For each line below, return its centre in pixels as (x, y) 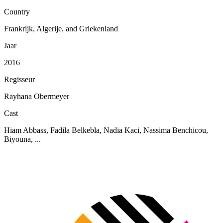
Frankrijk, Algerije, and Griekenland (61, 29)
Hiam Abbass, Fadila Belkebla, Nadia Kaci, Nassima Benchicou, (106, 130)
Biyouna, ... (22, 139)
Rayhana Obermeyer (37, 97)
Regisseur (19, 80)
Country (17, 12)
